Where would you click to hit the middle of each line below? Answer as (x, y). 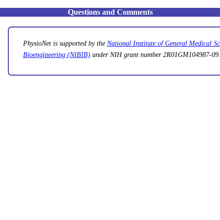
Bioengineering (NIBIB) (56, 55)
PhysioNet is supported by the (65, 43)
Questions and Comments (110, 12)
